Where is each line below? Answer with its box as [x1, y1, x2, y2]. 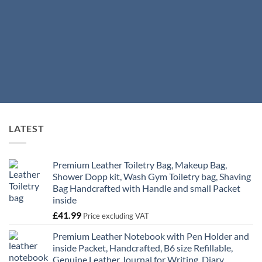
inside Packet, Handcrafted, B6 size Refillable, [53, 242, 233, 253]
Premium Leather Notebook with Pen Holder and [53, 230, 249, 242]
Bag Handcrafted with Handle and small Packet [53, 182, 240, 194]
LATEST [9, 123, 44, 134]
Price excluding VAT [83, 211, 149, 220]
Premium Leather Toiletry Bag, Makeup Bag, [53, 158, 227, 170]
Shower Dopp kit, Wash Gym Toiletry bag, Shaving [53, 170, 251, 182]
